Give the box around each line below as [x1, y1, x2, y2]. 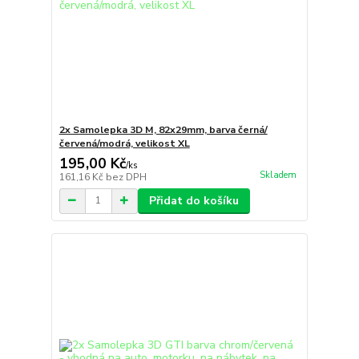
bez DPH [105, 170, 147, 184]
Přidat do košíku [148, 192, 239, 208]
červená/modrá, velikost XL [58, 136, 190, 150]
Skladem [259, 168, 296, 181]
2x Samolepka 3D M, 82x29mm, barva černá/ [58, 123, 268, 136]
